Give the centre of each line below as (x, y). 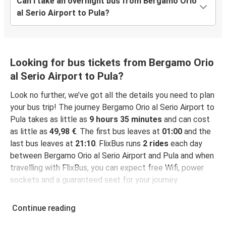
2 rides (156, 144)
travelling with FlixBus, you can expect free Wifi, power (107, 168)
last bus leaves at (43, 144)
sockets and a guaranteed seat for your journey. (94, 180)
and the (196, 132)
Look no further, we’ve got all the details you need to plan (112, 95)
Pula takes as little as (50, 120)
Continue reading (44, 208)
